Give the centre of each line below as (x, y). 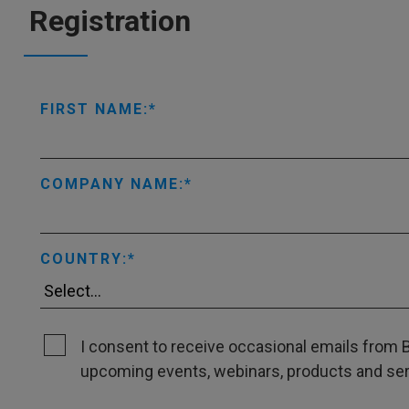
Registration (110, 21)
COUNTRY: (84, 259)
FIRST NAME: (94, 109)
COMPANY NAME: (112, 184)
